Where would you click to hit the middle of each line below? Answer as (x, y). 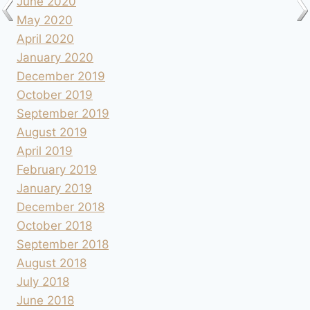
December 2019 (61, 76)
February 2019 (57, 170)
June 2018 (45, 301)
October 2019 (55, 95)
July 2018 (43, 282)
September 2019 (63, 114)
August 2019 (52, 133)
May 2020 (45, 20)
